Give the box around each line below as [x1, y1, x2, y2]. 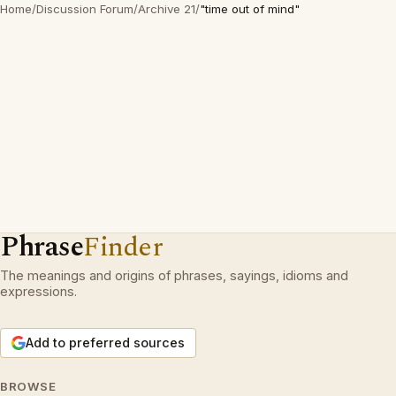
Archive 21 [138, 2, 195, 16]
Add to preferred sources [26, 335, 185, 350]
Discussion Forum [36, 2, 133, 16]
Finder [83, 226, 164, 268]
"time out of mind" [200, 2, 300, 16]
